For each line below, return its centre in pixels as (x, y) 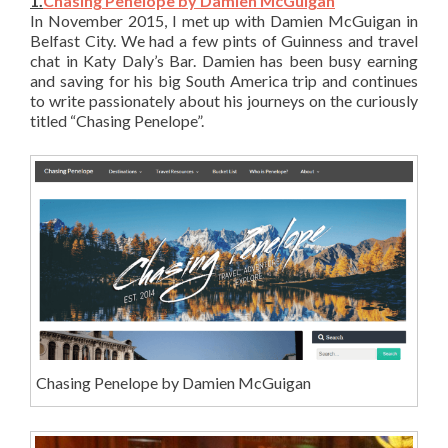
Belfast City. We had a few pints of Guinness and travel (224, 41)
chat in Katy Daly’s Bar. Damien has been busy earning (224, 61)
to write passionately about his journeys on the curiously (224, 101)
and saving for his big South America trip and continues (224, 81)
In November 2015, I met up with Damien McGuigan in (224, 21)
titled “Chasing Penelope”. (117, 121)
